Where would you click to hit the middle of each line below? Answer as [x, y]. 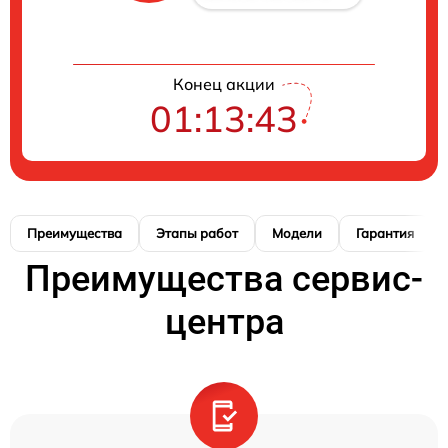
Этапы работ [197, 233]
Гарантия [385, 233]
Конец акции [224, 84]
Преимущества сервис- [224, 279]
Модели [297, 233]
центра [224, 322]
